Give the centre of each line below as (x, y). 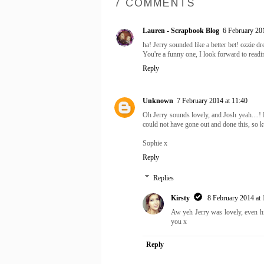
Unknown (158, 100)
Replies (164, 178)
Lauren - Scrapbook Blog (181, 30)
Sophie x (155, 143)
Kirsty (180, 198)
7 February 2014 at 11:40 (212, 100)
